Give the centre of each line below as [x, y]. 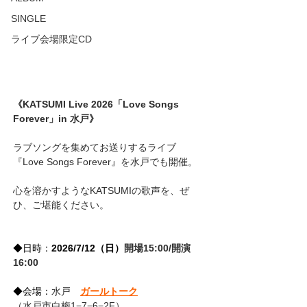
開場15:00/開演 [157, 248]
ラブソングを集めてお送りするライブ [95, 148]
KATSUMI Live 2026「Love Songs [102, 105]
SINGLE [28, 19]
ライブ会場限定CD [51, 39]
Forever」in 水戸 [51, 119]
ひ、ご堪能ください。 [61, 205]
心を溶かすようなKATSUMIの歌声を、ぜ [101, 191]
